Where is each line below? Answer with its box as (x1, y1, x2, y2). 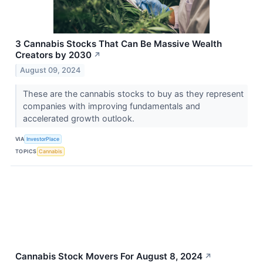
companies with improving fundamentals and (22, 100, 200, 111)
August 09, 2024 (20, 65, 81, 75)
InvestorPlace (26, 136, 60, 143)
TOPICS (15, 148, 37, 155)
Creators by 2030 (15, 49, 92, 61)
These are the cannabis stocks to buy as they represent (22, 88, 244, 99)
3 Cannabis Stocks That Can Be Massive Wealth (15, 38, 222, 50)
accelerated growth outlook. (22, 113, 137, 123)
